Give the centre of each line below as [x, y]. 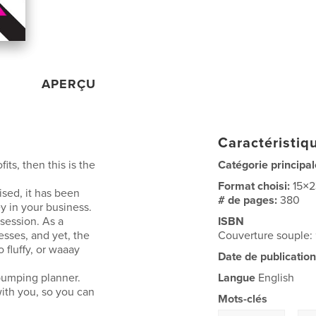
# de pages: [249, 200]
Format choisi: [256, 186]
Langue [237, 278]
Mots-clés [243, 299]
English [275, 278]
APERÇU [69, 84]
